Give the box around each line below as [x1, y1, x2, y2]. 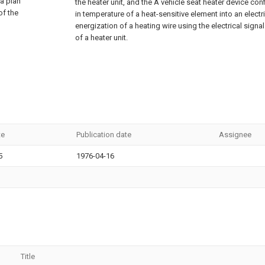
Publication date [76, 130, 131, 139]
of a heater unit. [75, 33, 128, 42]
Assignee [219, 130, 251, 139]
